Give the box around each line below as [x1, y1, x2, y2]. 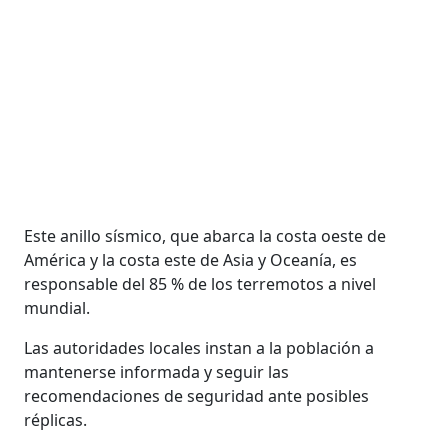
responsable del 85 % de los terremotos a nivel [24, 272, 377, 295]
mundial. [24, 296, 91, 319]
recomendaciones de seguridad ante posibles [24, 384, 370, 407]
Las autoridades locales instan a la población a [24, 336, 375, 359]
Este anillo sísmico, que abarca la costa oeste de [24, 224, 387, 247]
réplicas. [24, 408, 88, 431]
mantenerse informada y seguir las [24, 360, 290, 383]
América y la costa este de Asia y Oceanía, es [24, 248, 358, 271]
